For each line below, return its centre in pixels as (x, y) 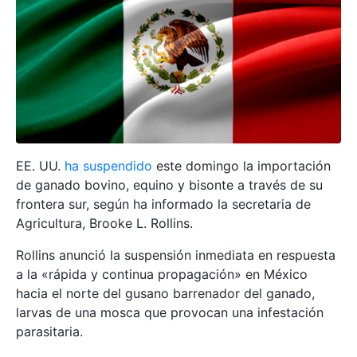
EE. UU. (40, 165)
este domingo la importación (241, 165)
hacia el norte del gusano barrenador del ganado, (165, 293)
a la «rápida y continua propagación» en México (162, 274)
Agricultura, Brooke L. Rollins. (104, 223)
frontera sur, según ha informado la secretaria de (163, 204)
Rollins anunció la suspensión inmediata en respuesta (176, 255)
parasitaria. (49, 331)
